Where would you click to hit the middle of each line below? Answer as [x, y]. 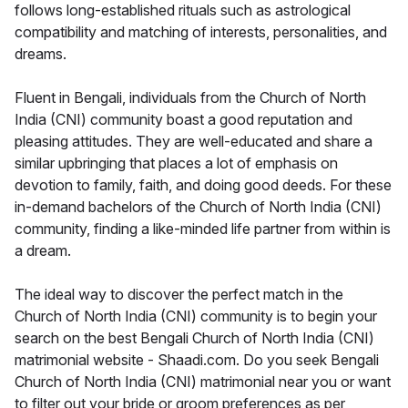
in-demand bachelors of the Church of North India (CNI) [198, 207]
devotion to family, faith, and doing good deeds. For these [203, 185]
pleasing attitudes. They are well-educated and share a [194, 142]
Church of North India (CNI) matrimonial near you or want [203, 382]
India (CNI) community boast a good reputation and [184, 120]
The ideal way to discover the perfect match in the [179, 295]
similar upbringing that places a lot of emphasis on [176, 163]
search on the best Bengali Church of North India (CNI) [194, 338]
